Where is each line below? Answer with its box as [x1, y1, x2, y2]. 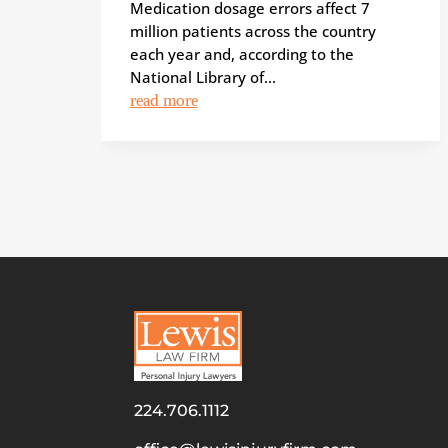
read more [129, 91, 198, 111]
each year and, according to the [129, 44, 354, 65]
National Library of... [129, 67, 276, 88]
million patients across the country [129, 21, 376, 42]
